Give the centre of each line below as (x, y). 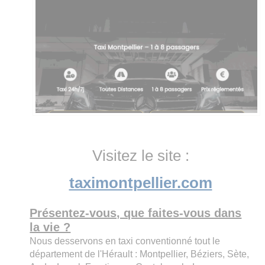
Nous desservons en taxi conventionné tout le (125, 241)
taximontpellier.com (140, 182)
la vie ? (50, 227)
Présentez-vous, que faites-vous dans (136, 213)
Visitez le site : (140, 155)
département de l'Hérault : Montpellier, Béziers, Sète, (140, 254)
